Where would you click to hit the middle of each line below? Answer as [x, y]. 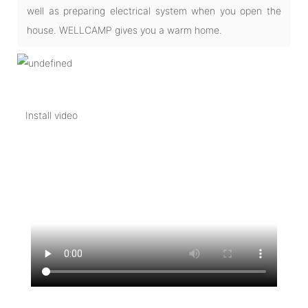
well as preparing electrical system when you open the [154, 10]
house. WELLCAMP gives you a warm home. [124, 30]
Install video [52, 115]
